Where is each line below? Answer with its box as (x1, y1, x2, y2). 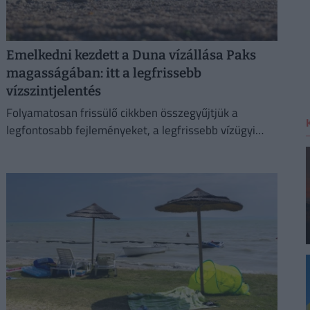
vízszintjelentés (6, 82, 101, 99)
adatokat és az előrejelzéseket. (6, 138, 163, 157)
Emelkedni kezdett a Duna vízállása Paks (6, 46, 256, 63)
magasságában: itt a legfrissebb (6, 64, 201, 81)
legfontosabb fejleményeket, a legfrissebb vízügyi (6, 121, 255, 140)
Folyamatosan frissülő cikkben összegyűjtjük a (6, 104, 238, 122)
